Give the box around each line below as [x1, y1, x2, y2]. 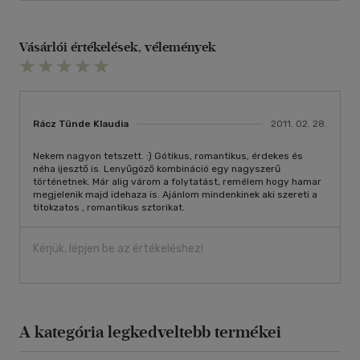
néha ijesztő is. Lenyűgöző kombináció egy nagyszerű [33, 163, 280, 175]
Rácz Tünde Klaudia [33, 118, 129, 130]
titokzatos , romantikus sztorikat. [33, 202, 185, 214]
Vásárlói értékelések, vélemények [19, 39, 216, 55]
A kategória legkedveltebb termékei [19, 322, 281, 342]
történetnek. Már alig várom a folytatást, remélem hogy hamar [33, 176, 321, 188]
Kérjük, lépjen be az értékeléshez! [33, 242, 203, 256]
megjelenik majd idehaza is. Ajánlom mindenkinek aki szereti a [33, 189, 317, 201]
